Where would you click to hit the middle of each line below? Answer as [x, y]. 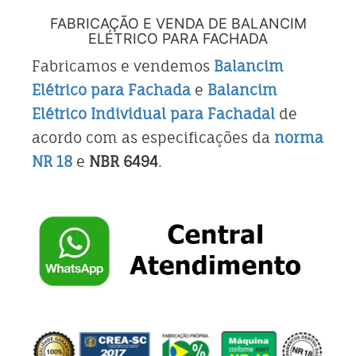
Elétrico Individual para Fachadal [153, 113]
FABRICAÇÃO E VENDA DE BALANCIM [178, 23]
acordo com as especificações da [153, 137]
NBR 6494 [124, 161]
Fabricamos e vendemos [123, 66]
